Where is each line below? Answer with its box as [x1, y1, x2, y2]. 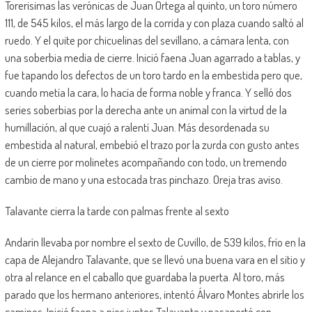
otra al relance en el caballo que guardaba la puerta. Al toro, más [4, 269, 285, 284]
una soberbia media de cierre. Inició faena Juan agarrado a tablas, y [4, 49, 300, 65]
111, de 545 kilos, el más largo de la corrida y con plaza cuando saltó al [4, 15, 304, 30]
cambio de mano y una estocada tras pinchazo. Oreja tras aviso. [4, 171, 283, 187]
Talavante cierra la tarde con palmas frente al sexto [4, 203, 229, 218]
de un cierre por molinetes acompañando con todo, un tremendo [4, 154, 287, 169]
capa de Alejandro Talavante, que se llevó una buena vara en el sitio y [4, 251, 305, 267]
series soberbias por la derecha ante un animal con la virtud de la [4, 102, 287, 117]
